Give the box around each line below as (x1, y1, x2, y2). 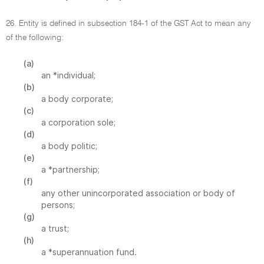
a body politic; (41, 141, 97, 151)
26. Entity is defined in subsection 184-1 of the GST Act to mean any (6, 19, 251, 28)
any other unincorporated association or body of (41, 188, 235, 198)
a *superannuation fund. (41, 247, 137, 257)
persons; (41, 200, 75, 210)
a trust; (41, 223, 69, 233)
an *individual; (41, 70, 95, 80)
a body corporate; (41, 94, 113, 104)
